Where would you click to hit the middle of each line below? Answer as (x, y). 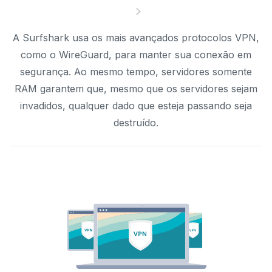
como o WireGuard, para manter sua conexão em (136, 55)
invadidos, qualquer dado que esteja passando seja (136, 106)
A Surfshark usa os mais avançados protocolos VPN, (136, 38)
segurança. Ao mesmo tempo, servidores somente (136, 72)
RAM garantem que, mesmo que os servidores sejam (136, 89)
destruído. (136, 123)
